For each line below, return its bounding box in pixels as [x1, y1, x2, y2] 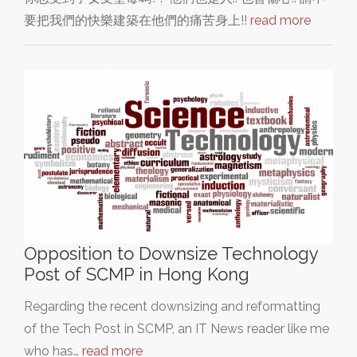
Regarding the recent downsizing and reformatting [24, 298, 320, 314]
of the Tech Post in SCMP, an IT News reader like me [24, 320, 329, 336]
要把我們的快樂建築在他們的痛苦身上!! [24, 12, 250, 28]
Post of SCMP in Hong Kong [24, 263, 249, 284]
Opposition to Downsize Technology [24, 242, 318, 264]
